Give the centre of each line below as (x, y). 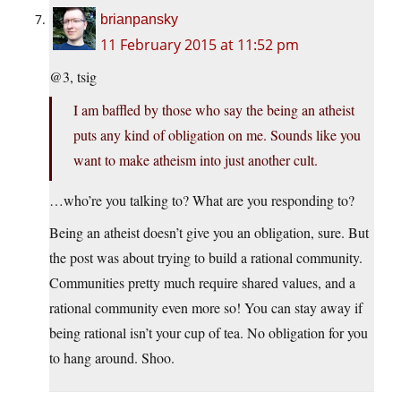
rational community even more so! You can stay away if (206, 308)
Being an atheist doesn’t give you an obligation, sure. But (209, 233)
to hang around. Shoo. (112, 358)
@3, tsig (73, 77)
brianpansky (139, 20)
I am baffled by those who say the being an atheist (214, 110)
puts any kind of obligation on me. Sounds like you (217, 135)
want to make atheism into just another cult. (196, 160)
